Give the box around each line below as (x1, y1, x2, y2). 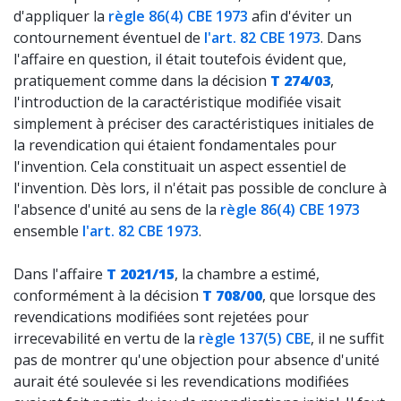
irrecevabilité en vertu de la (13, 328, 199, 348)
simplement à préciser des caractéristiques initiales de (13, 114, 374, 133)
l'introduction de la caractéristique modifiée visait (13, 92, 341, 112)
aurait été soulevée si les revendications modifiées (13, 371, 349, 391)
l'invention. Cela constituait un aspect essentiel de (13, 157, 346, 176)
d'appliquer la (13, 6, 108, 26)
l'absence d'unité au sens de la (13, 200, 220, 219)
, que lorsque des (262, 286, 376, 305)
